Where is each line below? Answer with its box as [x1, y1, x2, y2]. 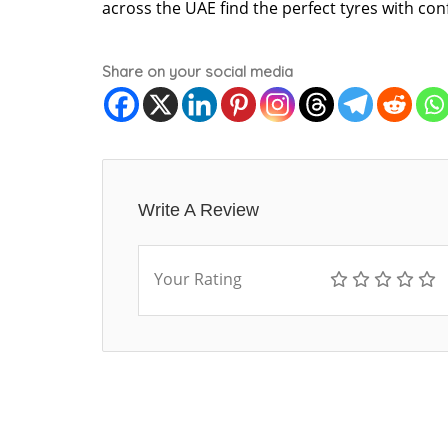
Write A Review [138, 200, 259, 220]
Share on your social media [102, 62, 293, 81]
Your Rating [154, 268, 242, 290]
